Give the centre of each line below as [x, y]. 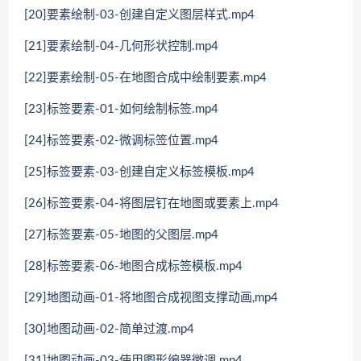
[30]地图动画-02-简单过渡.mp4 [109, 329]
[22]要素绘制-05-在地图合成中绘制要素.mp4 [145, 77]
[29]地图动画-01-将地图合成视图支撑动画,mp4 [151, 297]
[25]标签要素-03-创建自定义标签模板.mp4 [139, 172]
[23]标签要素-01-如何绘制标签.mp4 [121, 109]
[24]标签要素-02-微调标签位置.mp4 [121, 140]
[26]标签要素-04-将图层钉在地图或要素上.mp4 [151, 203]
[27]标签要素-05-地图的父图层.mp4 [121, 234]
